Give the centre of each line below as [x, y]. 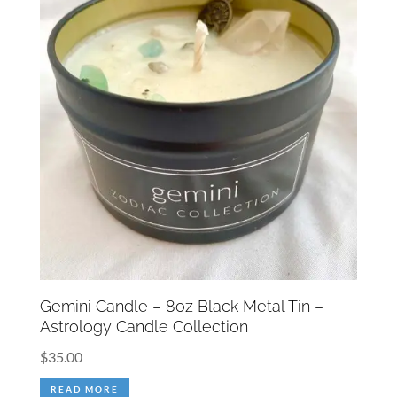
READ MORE [84, 389]
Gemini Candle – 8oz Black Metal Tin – [181, 306]
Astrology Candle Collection [144, 326]
